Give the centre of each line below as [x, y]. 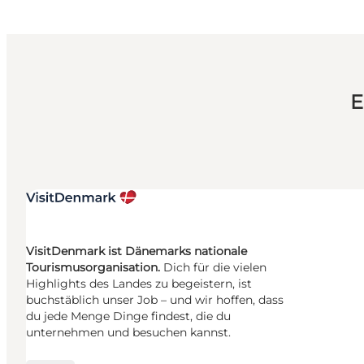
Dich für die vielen [215, 267]
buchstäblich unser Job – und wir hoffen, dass [155, 299]
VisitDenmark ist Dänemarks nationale [136, 251]
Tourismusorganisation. [95, 267]
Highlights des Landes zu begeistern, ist [139, 283]
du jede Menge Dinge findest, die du [128, 316]
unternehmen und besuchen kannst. [128, 332]
